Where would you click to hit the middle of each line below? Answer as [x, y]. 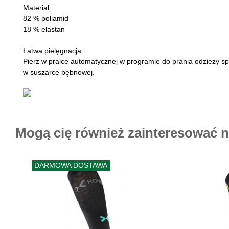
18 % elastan [44, 29]
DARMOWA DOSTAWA [71, 165]
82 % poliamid [46, 18]
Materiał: [37, 8]
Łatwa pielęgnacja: [53, 51]
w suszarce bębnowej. [59, 72]
